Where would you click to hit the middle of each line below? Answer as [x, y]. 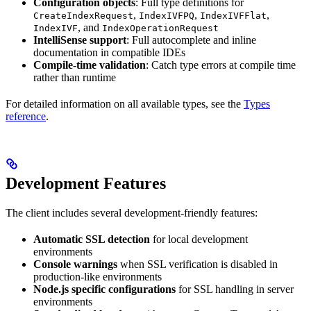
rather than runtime [75, 78]
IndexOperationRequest [160, 28]
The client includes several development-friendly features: [132, 213]
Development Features [86, 184]
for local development [199, 239]
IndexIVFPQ [167, 16]
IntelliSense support [80, 40]
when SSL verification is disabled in [197, 264]
